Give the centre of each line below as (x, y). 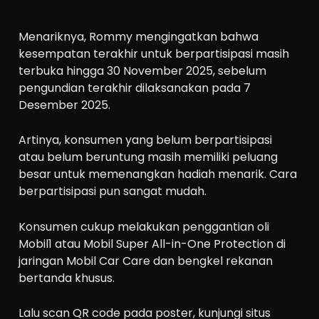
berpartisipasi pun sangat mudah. (113, 192)
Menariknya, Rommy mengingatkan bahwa (139, 36)
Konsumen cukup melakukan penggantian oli (144, 226)
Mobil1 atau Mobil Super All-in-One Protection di (152, 244)
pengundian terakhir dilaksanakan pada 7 (135, 88)
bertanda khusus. (67, 278)
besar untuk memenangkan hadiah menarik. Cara (158, 174)
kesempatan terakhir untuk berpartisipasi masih (154, 53)
